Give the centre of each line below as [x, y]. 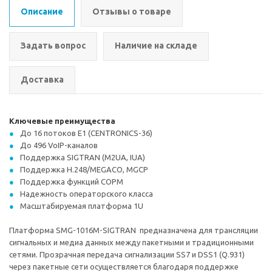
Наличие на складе [156, 46]
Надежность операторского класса [87, 194]
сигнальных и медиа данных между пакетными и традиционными [131, 242]
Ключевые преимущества [62, 121]
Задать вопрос [53, 46]
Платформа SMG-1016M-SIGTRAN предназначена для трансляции [134, 230]
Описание [42, 12]
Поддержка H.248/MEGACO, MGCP [84, 169]
